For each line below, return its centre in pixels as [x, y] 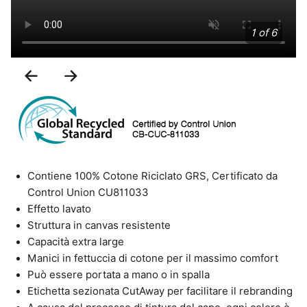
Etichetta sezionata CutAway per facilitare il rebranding [160, 291]
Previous [69, 76]
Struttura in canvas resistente [99, 225]
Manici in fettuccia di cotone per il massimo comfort [153, 258]
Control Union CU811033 [88, 193]
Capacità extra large [76, 242]
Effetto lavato [59, 209]
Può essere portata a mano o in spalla [119, 275]
